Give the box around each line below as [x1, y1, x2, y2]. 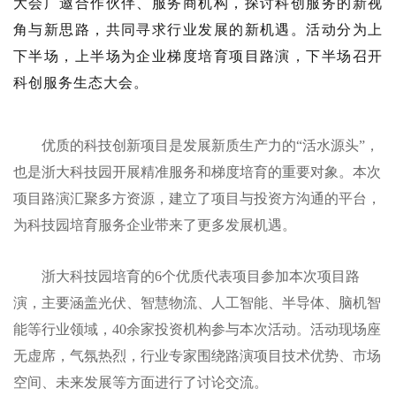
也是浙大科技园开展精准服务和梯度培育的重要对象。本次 [13, 164, 381, 179]
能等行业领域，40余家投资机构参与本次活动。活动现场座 [13, 322, 381, 337]
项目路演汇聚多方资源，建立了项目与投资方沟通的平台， [13, 191, 381, 206]
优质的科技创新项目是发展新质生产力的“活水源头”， [41, 138, 379, 153]
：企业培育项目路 [13, 103, 112, 117]
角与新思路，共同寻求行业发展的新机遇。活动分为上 [13, 22, 383, 37]
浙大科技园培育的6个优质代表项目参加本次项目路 [41, 269, 360, 284]
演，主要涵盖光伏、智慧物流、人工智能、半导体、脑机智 [13, 295, 381, 310]
